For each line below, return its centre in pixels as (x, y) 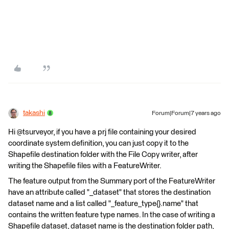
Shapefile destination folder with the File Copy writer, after (103, 154)
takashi (34, 113)
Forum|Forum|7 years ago (186, 113)
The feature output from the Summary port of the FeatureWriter (112, 181)
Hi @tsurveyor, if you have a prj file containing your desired (102, 132)
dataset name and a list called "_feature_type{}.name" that (103, 203)
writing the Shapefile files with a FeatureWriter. (85, 166)
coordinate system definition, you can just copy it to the (98, 143)
